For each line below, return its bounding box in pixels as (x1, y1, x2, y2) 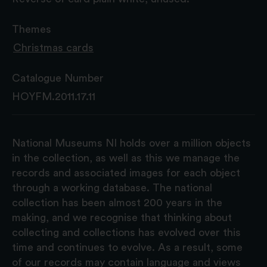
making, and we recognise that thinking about (12, 212, 232, 223)
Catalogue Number (12, 72, 104, 83)
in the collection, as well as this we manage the (12, 152, 240, 163)
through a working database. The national (12, 182, 212, 193)
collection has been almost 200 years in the (12, 197, 222, 208)
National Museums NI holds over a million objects (12, 137, 251, 148)
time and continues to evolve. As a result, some (12, 241, 243, 253)
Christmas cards (13, 42, 94, 53)
